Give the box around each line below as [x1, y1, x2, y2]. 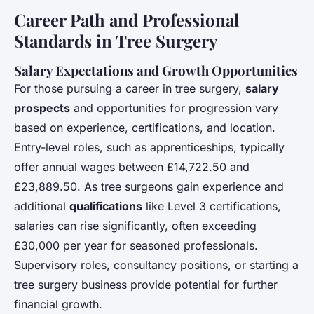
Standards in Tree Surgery [14, 29, 217, 53]
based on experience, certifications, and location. [14, 121, 275, 135]
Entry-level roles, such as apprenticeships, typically [14, 140, 285, 155]
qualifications [69, 199, 142, 214]
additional [14, 199, 69, 214]
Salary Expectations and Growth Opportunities [14, 62, 298, 80]
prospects [14, 101, 70, 116]
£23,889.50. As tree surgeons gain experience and [14, 179, 284, 194]
